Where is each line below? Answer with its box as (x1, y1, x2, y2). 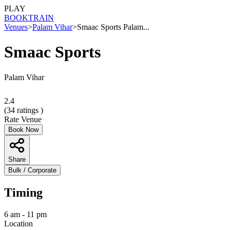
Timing (4, 185, 43, 199)
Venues (4, 23, 28, 31)
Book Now (8, 125, 39, 133)
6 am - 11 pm (4, 209, 47, 219)
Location (4, 219, 33, 228)
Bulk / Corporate (8, 166, 56, 174)
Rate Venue (4, 114, 42, 124)
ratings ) (15, 105, 43, 114)
